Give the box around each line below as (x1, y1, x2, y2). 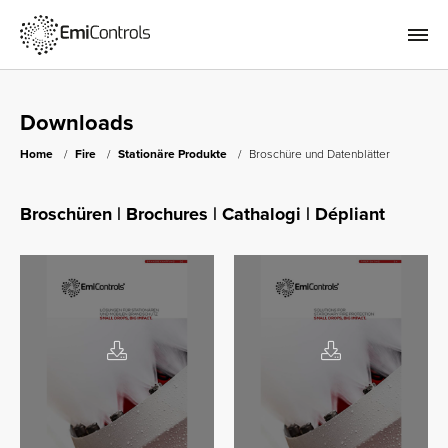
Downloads (20, 110, 134, 136)
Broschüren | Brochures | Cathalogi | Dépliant (20, 203, 385, 225)
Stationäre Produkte (118, 147, 227, 161)
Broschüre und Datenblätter (249, 147, 390, 161)
